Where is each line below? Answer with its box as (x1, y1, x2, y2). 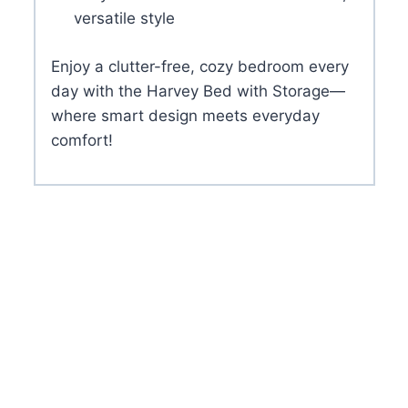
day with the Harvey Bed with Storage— (50, 81, 345, 100)
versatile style (74, 9, 175, 28)
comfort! (50, 130, 113, 149)
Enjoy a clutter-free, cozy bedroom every (50, 56, 349, 76)
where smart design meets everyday (50, 106, 320, 125)
